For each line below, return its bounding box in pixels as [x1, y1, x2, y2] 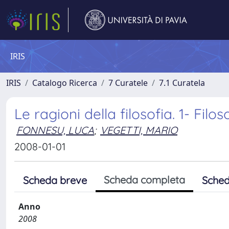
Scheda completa [104, 173, 185, 186]
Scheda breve [23, 174, 87, 187]
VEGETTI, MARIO [100, 124, 177, 136]
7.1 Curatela [159, 77, 205, 88]
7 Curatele [108, 77, 148, 88]
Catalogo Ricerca [32, 77, 97, 88]
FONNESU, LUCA [16, 124, 94, 136]
